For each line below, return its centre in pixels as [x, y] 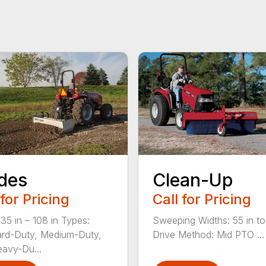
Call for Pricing [202, 199]
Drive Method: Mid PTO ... [208, 234]
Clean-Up [192, 180]
